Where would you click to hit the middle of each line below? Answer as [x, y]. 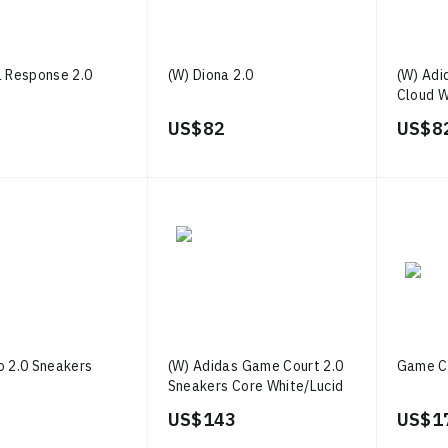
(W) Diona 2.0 [210, 75]
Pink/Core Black [219, 406]
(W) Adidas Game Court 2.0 [255, 366]
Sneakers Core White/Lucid [255, 386]
